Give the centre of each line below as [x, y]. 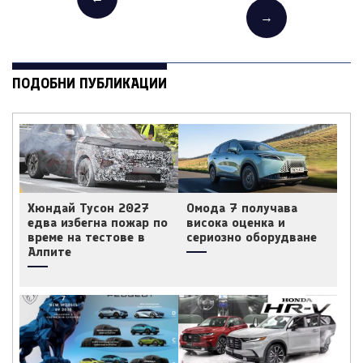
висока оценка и [236, 223]
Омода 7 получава [242, 208]
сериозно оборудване [252, 237]
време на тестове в [86, 237]
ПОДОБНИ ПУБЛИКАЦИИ [90, 84]
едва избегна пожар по [98, 223]
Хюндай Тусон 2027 [88, 208]
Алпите [49, 252]
